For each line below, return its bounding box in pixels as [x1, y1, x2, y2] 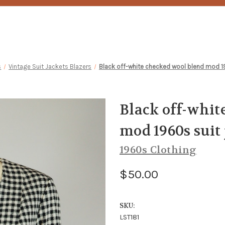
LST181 [120, 212, 139, 221]
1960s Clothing [120, 143, 197, 156]
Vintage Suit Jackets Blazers [9, 62, 92, 70]
